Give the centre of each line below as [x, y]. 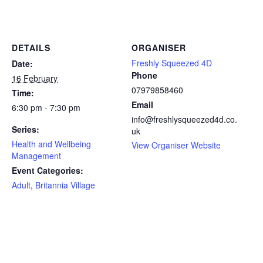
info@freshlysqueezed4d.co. [184, 119]
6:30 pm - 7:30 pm [46, 108]
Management [36, 156]
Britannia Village [65, 185]
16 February [35, 78]
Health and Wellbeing [51, 144]
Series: [26, 129]
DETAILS [31, 48]
